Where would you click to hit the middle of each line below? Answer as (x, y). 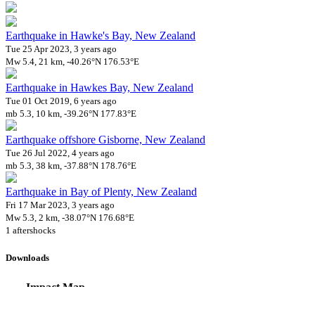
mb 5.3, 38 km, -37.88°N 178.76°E (71, 166)
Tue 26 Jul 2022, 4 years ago (60, 153)
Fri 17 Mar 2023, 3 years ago (60, 205)
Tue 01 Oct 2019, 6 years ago (61, 101)
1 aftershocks (31, 231)
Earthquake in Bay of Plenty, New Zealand (101, 192)
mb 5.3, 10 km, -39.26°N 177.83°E (71, 114)
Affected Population (55, 302)
